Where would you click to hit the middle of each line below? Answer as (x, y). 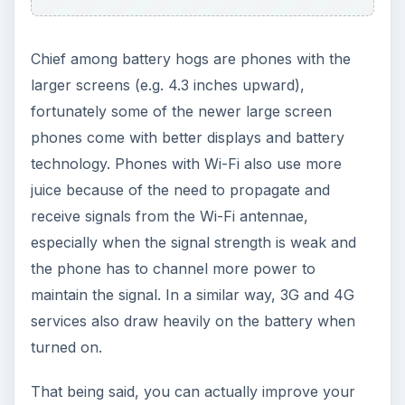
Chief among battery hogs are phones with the (190, 58)
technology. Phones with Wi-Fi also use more (186, 163)
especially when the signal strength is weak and (193, 242)
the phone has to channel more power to (173, 268)
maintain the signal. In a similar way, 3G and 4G (192, 294)
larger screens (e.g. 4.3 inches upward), (167, 85)
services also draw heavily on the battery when (193, 320)
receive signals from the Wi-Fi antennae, (169, 216)
